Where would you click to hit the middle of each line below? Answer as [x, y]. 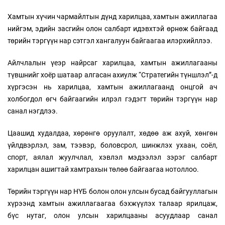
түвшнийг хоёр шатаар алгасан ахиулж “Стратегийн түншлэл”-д [113, 75]
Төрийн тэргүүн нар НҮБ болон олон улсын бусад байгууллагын [113, 192]
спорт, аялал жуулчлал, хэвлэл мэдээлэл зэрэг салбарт [113, 157]
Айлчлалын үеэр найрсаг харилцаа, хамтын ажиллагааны [113, 63]
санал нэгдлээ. [34, 111]
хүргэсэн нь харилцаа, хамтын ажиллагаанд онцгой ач [113, 87]
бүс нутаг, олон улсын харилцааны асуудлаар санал [113, 216]
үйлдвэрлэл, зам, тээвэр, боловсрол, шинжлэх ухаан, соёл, [113, 145]
